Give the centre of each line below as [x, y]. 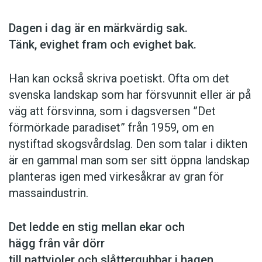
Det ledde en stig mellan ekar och [97, 227]
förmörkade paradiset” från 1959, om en [111, 128]
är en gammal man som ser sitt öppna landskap [129, 161]
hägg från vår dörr [57, 244]
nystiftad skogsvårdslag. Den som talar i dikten [128, 144]
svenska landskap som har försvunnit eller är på [130, 95]
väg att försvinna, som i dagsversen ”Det [112, 111]
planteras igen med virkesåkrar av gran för [116, 177]
